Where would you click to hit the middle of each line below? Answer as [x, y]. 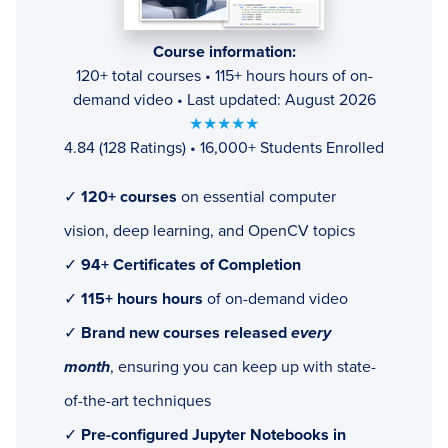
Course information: [224, 51]
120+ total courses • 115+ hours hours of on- [224, 75]
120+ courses [129, 196]
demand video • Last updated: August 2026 [224, 99]
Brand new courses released [186, 332]
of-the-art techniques [137, 400]
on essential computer [256, 196]
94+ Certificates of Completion [191, 264]
